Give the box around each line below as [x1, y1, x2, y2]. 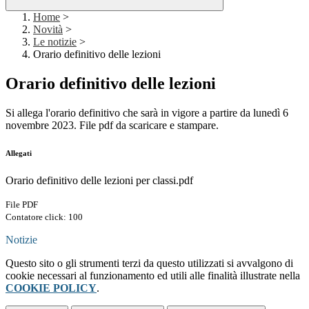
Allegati [6, 149, 32, 158]
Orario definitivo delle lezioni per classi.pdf [6, 175, 193, 187]
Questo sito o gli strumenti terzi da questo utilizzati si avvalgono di [6, 257, 293, 270]
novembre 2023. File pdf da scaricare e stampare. [6, 119, 219, 132]
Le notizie [33, 36, 77, 48]
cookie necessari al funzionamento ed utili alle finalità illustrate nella [6, 270, 300, 282]
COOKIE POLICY [6, 282, 97, 295]
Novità [33, 23, 63, 36]
